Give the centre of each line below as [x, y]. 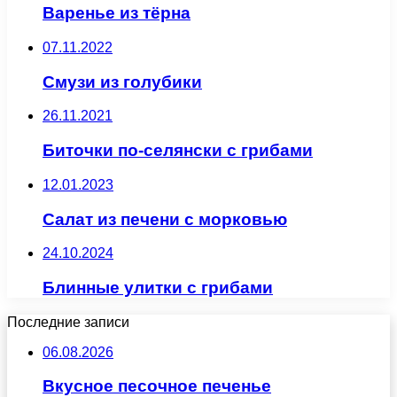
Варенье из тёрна [117, 13]
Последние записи [68, 322]
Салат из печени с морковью [165, 219]
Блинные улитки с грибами [158, 287]
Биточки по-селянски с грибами [178, 151]
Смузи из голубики [122, 82]
